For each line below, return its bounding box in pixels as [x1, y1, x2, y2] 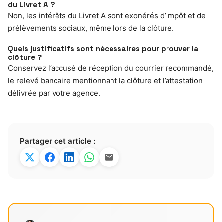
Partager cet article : [20, 136, 95, 146]
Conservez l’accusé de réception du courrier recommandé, [8, 63, 214, 73]
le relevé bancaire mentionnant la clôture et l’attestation [8, 75, 203, 85]
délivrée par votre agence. [8, 88, 100, 98]
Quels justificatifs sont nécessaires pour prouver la [8, 43, 199, 53]
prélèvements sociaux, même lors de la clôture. [8, 23, 174, 33]
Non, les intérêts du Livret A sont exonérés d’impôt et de [8, 10, 206, 20]
